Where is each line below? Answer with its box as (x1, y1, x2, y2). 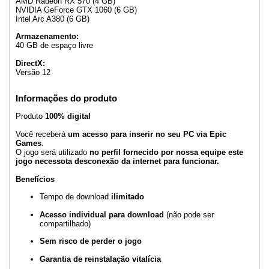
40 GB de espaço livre (16, 41, 93, 50)
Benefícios (16, 174, 55, 184)
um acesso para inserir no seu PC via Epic (68, 129, 226, 139)
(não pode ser (164, 210, 214, 219)
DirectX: (16, 58, 45, 68)
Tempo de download (40, 192, 111, 202)
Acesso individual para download (40, 210, 164, 219)
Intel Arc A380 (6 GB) (16, 14, 89, 23)
